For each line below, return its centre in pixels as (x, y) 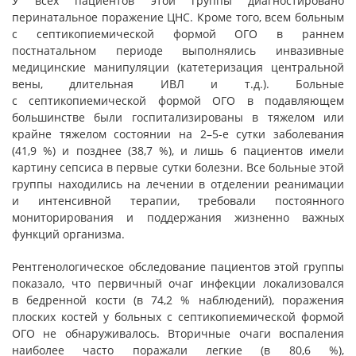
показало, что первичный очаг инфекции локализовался (178, 283)
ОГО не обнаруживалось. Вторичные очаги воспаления (178, 333)
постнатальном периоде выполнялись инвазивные (178, 50)
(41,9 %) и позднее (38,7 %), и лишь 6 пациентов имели (178, 151)
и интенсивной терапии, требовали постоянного (178, 201)
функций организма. (68, 234)
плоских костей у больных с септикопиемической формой (178, 317)
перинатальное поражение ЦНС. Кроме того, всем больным (178, 17)
